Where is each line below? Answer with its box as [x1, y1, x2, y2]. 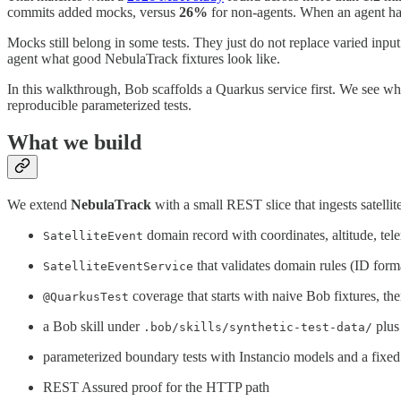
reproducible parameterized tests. [7, 97, 192, 113]
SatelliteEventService [43, 260, 193, 274]
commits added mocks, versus [7, 4, 179, 20]
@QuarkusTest [43, 290, 129, 304]
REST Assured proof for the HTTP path [43, 380, 269, 396]
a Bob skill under [43, 319, 143, 335]
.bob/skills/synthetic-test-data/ [143, 320, 372, 335]
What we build [7, 131, 141, 155]
